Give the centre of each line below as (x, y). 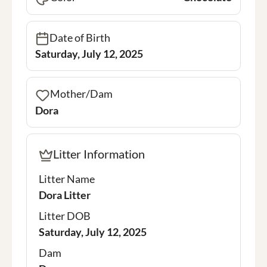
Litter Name (67, 179)
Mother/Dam (81, 94)
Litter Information (99, 154)
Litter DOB (65, 216)
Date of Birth (80, 37)
